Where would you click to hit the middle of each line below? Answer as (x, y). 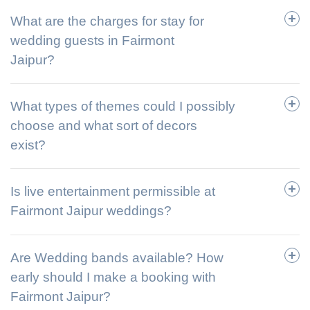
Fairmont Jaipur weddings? (91, 211)
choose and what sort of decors (104, 126)
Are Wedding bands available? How (117, 257)
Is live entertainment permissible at (113, 192)
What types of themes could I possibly (123, 107)
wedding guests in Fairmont (92, 40)
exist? (28, 145)
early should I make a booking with (113, 277)
